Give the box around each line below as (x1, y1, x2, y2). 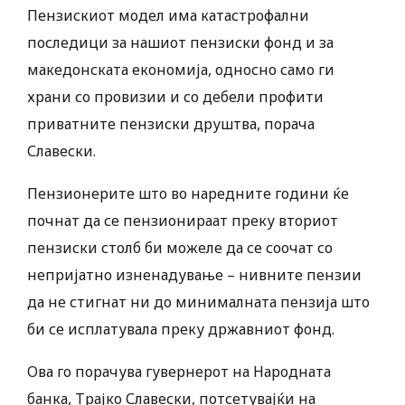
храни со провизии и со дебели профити (27, 87, 324, 108)
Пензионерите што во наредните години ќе (27, 184, 349, 204)
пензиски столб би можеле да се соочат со (27, 238, 333, 259)
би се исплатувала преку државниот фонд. (27, 319, 334, 340)
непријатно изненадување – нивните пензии (27, 265, 362, 286)
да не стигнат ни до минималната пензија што (27, 292, 370, 313)
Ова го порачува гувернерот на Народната (27, 362, 331, 382)
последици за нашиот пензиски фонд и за (27, 33, 334, 53)
